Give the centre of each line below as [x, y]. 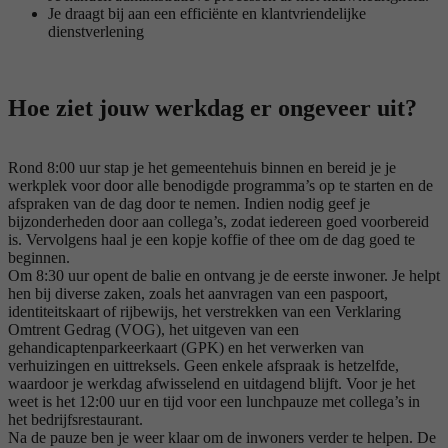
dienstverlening [98, 31]
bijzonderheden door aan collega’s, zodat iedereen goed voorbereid [218, 222]
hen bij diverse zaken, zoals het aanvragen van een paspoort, [198, 294]
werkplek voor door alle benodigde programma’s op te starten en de [220, 186]
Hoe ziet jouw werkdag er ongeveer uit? [212, 107]
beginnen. [39, 258]
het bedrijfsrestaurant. [75, 420]
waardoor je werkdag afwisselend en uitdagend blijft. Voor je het [211, 384]
